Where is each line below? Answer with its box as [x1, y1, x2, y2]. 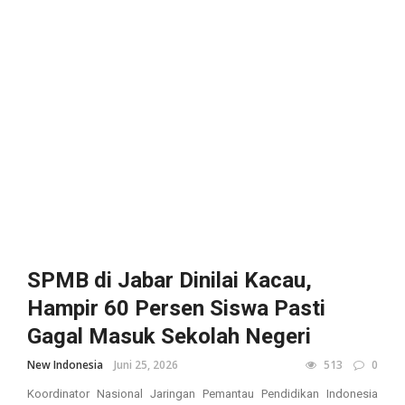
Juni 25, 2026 [114, 356, 178, 372]
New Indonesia [27, 356, 103, 372]
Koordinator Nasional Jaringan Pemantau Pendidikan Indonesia [27, 386, 378, 400]
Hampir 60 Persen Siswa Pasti [27, 295, 325, 321]
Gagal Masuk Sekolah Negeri [27, 323, 311, 349]
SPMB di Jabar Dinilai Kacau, [27, 267, 312, 293]
